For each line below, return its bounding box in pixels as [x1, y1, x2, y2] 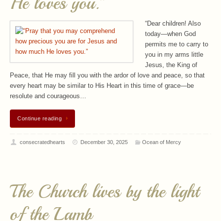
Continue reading [17, 115, 62, 121]
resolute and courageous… [10, 93, 86, 100]
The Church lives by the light [10, 181, 199, 203]
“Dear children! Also [145, 20, 201, 28]
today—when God [145, 31, 196, 38]
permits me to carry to [145, 41, 208, 48]
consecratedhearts [19, 139, 65, 145]
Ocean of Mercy [142, 139, 181, 145]
